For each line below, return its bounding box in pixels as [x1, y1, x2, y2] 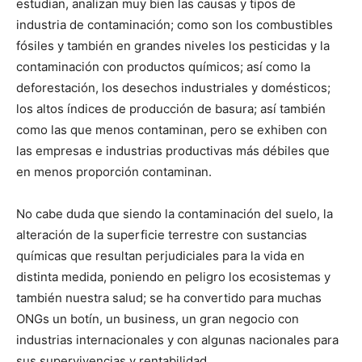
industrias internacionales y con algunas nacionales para [16, 332, 339, 348]
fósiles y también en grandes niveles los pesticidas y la [16, 38, 330, 54]
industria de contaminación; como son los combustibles [16, 17, 333, 33]
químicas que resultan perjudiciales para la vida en [16, 248, 305, 264]
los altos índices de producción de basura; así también [16, 101, 326, 117]
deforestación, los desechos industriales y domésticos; [16, 80, 330, 96]
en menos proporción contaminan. [16, 164, 212, 180]
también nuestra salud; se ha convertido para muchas [16, 290, 322, 306]
